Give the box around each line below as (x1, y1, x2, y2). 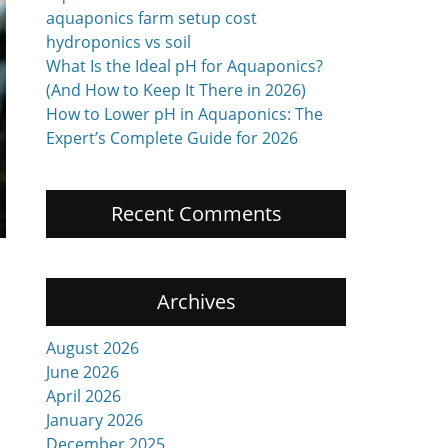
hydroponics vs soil (46, 31, 191, 53)
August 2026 (46, 337, 139, 359)
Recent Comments (110, 200, 282, 227)
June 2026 (46, 361, 119, 383)
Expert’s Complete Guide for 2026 (46, 127, 298, 149)
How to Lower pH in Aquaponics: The (46, 103, 323, 125)
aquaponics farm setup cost (46, 7, 257, 29)
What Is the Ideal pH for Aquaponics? (46, 55, 323, 77)
